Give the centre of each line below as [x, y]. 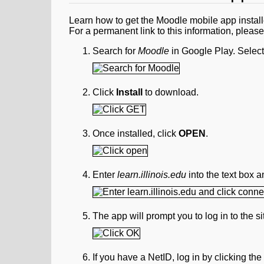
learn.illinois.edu [152, 175]
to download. [172, 93]
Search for [115, 51]
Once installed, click [136, 134]
